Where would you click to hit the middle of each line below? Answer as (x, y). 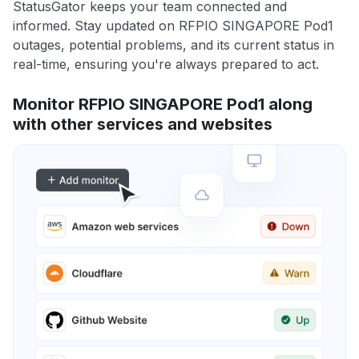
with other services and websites (143, 125)
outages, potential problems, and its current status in (173, 45)
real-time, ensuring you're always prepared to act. (166, 65)
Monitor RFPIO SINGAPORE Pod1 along (163, 105)
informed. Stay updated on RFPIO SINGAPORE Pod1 (173, 26)
